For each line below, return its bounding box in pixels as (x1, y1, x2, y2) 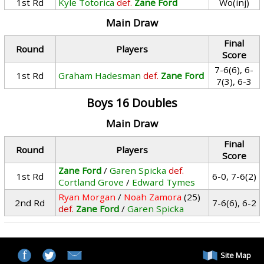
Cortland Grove (58, 176, 124, 188)
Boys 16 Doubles (86, 95, 177, 111)
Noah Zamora (124, 191, 182, 203)
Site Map (220, 250, 251, 260)
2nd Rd (15, 197, 45, 209)
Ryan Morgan (58, 191, 116, 203)
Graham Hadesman (58, 70, 141, 81)
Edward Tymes (132, 176, 196, 188)
